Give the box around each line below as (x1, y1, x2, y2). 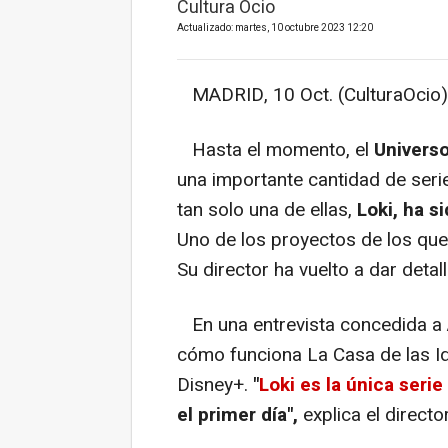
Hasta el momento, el (177, 136, 374, 165)
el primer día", (177, 401, 298, 430)
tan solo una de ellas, (177, 196, 357, 225)
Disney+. (177, 371, 253, 400)
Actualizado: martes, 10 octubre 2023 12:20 (177, 21, 373, 36)
